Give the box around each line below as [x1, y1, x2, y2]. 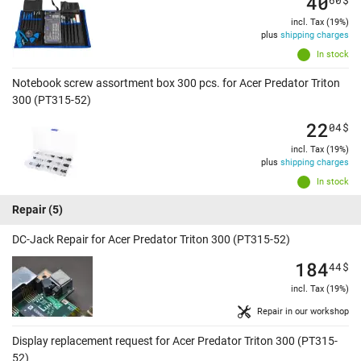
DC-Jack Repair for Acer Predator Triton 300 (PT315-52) [12, 233, 290, 247]
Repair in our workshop [257, 306, 349, 317]
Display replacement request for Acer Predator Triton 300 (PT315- [12, 334, 338, 348]
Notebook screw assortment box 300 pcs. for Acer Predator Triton [12, 77, 340, 90]
